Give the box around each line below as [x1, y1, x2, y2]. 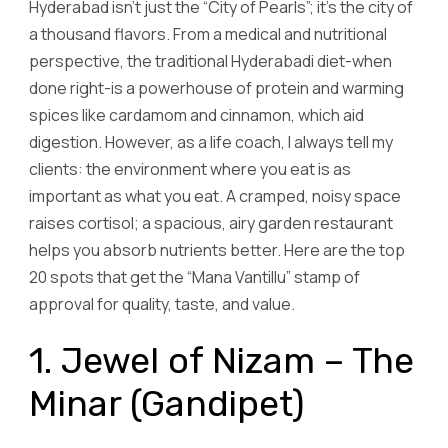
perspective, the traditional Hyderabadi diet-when [29, 50, 392, 73]
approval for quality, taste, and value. [29, 293, 295, 316]
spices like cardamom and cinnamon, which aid [29, 104, 364, 127]
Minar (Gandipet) [29, 382, 305, 426]
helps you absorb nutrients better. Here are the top [29, 239, 405, 262]
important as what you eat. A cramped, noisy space [29, 185, 401, 208]
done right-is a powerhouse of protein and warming [29, 77, 404, 100]
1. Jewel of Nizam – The [29, 339, 414, 383]
